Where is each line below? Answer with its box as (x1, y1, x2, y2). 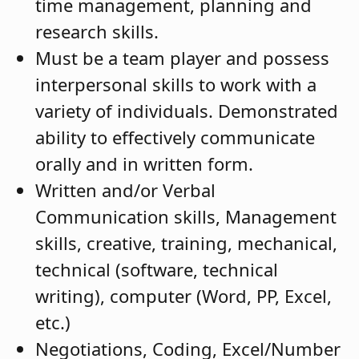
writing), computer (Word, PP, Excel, (35, 283, 332, 308)
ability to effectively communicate (35, 124, 315, 149)
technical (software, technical (35, 256, 278, 281)
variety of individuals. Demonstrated (35, 98, 338, 123)
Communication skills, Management (35, 204, 337, 228)
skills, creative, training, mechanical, (35, 230, 337, 255)
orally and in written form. (35, 151, 253, 175)
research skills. (35, 18, 159, 43)
